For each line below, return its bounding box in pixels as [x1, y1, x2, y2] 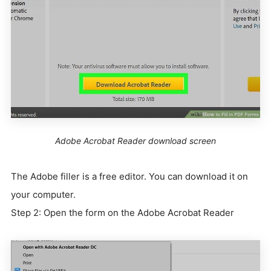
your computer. [11, 189, 76, 201]
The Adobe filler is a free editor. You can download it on [11, 171, 248, 183]
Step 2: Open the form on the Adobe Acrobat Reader [11, 207, 234, 219]
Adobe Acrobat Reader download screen [55, 135, 216, 146]
